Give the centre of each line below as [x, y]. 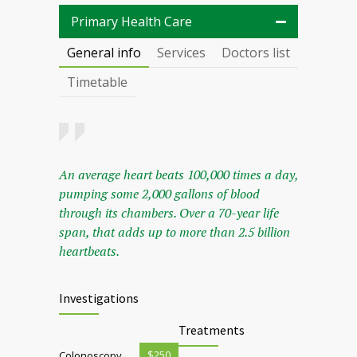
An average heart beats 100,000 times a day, [178, 175]
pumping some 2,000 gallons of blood [159, 194]
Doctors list [256, 53]
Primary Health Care [131, 22]
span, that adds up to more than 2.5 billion [175, 232]
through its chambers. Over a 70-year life [169, 213]
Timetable [97, 82]
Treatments [212, 330]
